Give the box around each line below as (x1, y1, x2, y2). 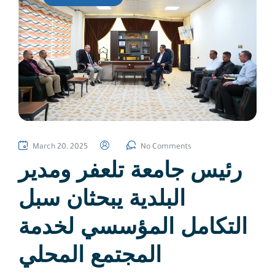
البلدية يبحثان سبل (18, 183, 185, 211)
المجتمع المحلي (18, 239, 161, 268)
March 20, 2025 (33, 142, 88, 152)
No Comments (141, 142, 192, 152)
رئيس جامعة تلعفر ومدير (18, 155, 242, 183)
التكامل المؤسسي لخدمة (18, 211, 247, 239)
